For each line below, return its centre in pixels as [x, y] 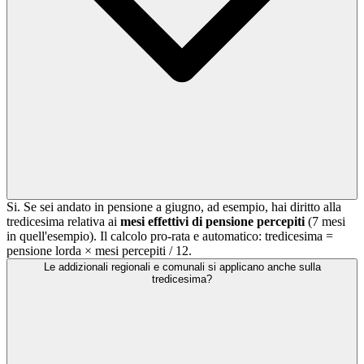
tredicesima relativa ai [63, 222]
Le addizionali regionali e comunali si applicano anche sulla [182, 267]
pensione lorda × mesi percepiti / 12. [99, 251]
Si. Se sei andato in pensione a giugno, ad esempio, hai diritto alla [174, 207]
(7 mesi [325, 222]
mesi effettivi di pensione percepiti [212, 222]
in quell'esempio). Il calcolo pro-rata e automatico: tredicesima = [170, 236]
